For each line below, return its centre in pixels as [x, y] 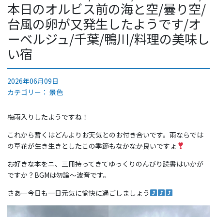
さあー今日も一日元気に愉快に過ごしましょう [78, 193]
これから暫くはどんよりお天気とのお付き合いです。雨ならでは [105, 135]
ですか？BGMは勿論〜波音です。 [59, 175]
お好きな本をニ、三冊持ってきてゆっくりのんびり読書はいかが [105, 164]
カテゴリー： [28, 92]
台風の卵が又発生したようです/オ [104, 24]
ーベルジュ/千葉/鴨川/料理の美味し [108, 39]
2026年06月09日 [33, 81]
